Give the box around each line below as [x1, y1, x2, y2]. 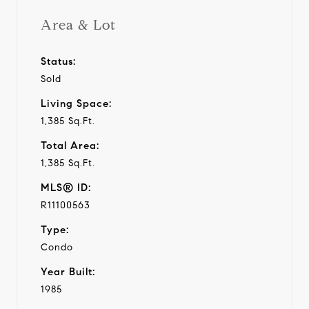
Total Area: [41, 139, 99, 152]
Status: [41, 54, 76, 68]
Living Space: [41, 97, 112, 110]
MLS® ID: [41, 181, 91, 194]
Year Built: [41, 265, 95, 278]
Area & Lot [41, 16, 116, 34]
